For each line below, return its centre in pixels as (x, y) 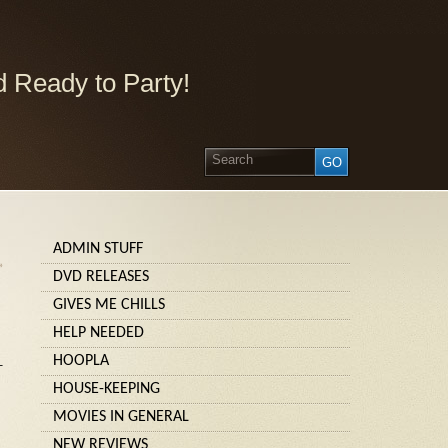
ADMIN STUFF (98, 249)
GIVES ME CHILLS (109, 305)
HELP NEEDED (98, 333)
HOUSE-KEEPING (106, 389)
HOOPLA (81, 361)
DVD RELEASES (101, 277)
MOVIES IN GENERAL (121, 417)
